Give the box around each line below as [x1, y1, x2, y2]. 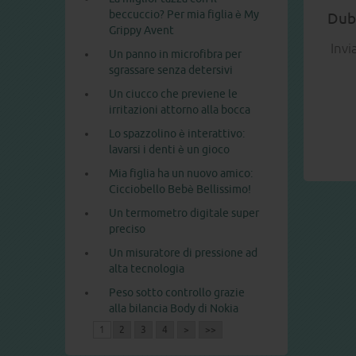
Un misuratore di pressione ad [109, 246, 257, 260]
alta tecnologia [109, 262, 184, 276]
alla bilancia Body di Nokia [109, 302, 238, 315]
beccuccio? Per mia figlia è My [109, 8, 259, 21]
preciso [109, 222, 145, 236]
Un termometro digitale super [109, 207, 259, 220]
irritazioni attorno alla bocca [109, 103, 250, 117]
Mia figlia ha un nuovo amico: [109, 167, 253, 180]
